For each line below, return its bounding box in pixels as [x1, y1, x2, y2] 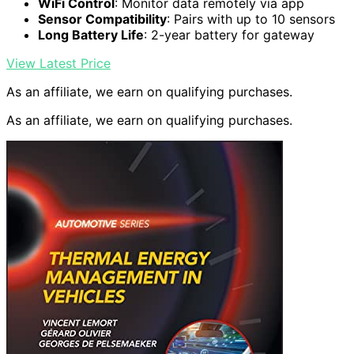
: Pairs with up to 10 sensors [167, 11, 335, 28]
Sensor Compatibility [38, 11, 167, 28]
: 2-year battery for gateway [144, 27, 314, 43]
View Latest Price [6, 55, 111, 72]
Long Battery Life [38, 27, 144, 43]
